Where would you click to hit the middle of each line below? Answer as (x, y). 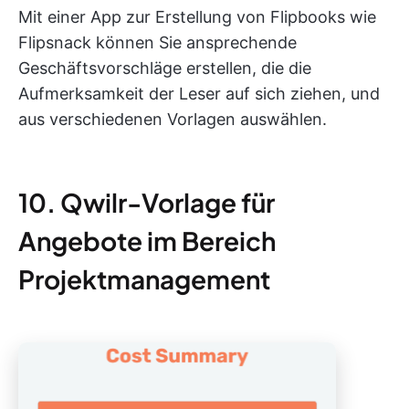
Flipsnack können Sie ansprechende (157, 43)
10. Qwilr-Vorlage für (147, 203)
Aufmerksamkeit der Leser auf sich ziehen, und (199, 94)
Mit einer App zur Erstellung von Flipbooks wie (197, 17)
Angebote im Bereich (147, 241)
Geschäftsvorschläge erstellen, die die (165, 68)
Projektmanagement (144, 279)
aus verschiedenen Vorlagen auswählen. (173, 120)
